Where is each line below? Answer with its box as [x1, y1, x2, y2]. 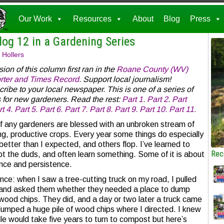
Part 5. [14, 105, 39, 113]
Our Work [18, 14, 52, 23]
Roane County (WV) [116, 65, 188, 73]
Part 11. [169, 105, 196, 113]
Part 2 [147, 95, 168, 103]
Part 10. [139, 105, 169, 113]
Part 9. [114, 105, 139, 113]
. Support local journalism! [79, 75, 171, 83]
